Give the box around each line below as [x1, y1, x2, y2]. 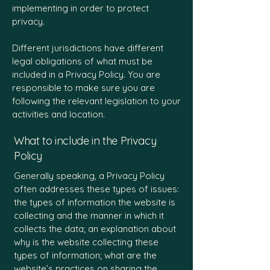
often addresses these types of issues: [14, 183, 179, 195]
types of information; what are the [14, 250, 157, 261]
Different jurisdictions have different [12, 42, 163, 54]
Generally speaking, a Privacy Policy [14, 170, 165, 181]
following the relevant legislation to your [12, 95, 181, 107]
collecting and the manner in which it [14, 210, 164, 221]
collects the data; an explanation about [14, 223, 176, 234]
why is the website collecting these [14, 236, 159, 248]
